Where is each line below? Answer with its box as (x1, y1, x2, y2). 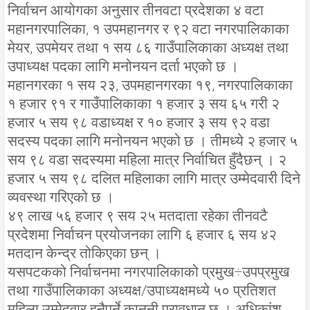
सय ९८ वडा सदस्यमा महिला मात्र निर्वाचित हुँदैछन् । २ (8, 151, 286, 168)
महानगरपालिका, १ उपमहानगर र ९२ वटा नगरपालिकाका (8, 20, 289, 37)
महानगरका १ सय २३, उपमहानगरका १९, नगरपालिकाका (8, 76, 293, 93)
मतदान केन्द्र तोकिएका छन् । (8, 244, 161, 262)
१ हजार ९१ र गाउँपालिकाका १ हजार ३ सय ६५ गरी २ (8, 95, 280, 112)
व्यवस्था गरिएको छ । (8, 188, 114, 206)
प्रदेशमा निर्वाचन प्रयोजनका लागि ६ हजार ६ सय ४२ (8, 226, 277, 243)
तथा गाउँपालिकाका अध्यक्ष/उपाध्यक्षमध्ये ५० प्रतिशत (8, 282, 276, 299)
